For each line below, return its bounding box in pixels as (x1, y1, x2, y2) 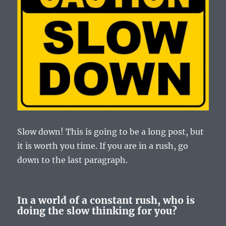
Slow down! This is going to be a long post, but (17, 127, 204, 137)
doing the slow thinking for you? (17, 205, 178, 217)
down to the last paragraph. (17, 155, 128, 165)
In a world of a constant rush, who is (17, 194, 195, 207)
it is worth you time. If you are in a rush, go (17, 141, 189, 151)
